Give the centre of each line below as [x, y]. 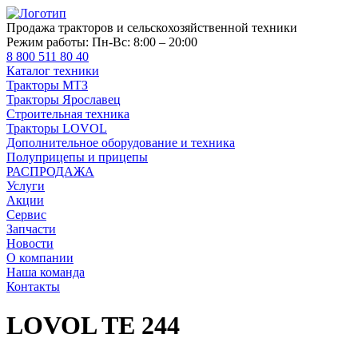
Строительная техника [68, 114]
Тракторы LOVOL [57, 128]
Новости [30, 243]
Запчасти [31, 229]
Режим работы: [48, 42]
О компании [40, 258]
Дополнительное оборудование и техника [121, 143]
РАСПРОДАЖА [50, 171]
